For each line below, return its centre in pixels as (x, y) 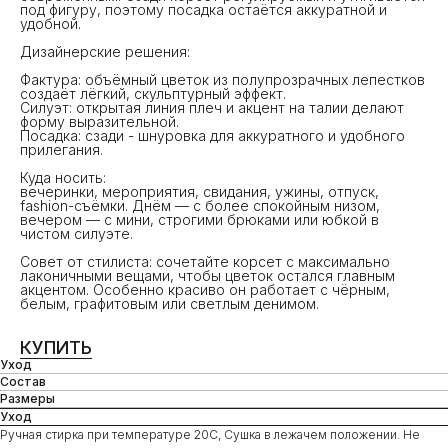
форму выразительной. (99, 121)
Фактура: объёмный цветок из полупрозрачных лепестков (222, 79)
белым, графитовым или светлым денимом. (169, 303)
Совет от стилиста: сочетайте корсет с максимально (205, 261)
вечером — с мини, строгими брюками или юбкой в (199, 219)
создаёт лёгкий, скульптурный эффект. (153, 93)
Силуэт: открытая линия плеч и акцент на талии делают (212, 107)
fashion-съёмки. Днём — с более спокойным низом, (200, 205)
